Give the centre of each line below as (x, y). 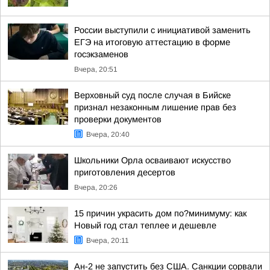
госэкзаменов (101, 54)
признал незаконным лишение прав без (155, 107)
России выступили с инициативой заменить (162, 30)
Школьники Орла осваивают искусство (152, 160)
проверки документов (118, 119)
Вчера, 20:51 (96, 69)
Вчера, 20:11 (108, 240)
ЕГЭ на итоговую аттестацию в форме (152, 42)
